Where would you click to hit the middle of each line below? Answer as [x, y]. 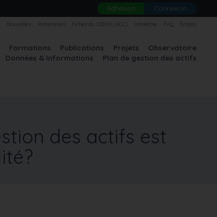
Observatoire [173, 47]
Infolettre [145, 24]
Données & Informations [50, 58]
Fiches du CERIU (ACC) [100, 24]
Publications [82, 47]
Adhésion [121, 8]
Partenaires [51, 24]
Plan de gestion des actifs [150, 58]
